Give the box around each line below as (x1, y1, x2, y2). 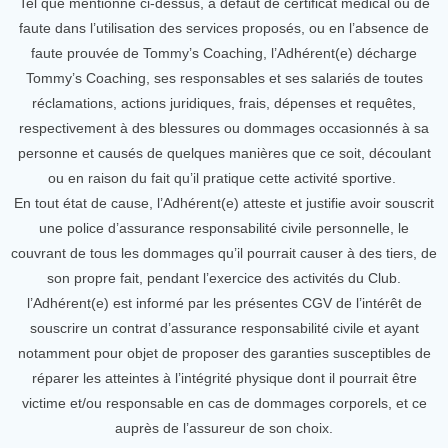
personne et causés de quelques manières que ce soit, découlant (17, 145, 431, 161)
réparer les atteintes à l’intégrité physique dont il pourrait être (31, 370, 417, 386)
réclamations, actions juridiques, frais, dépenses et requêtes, (32, 95, 416, 111)
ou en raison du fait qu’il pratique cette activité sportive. (48, 170, 400, 186)
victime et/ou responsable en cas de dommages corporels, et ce (21, 395, 427, 411)
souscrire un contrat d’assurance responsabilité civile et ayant (29, 320, 419, 336)
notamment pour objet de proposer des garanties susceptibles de (17, 345, 431, 361)
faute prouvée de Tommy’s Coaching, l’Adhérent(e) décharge (31, 45, 417, 61)
